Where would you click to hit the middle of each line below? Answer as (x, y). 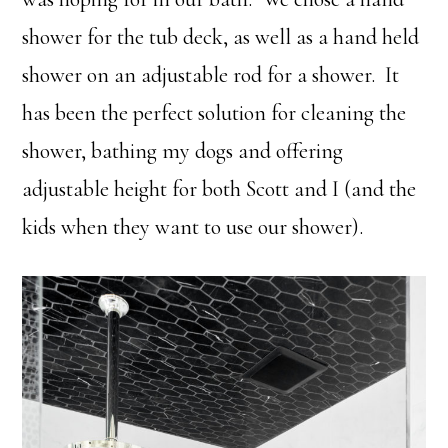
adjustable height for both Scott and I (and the (219, 188)
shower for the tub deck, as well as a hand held (221, 36)
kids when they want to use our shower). (193, 226)
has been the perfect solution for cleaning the (214, 112)
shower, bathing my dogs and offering (183, 150)
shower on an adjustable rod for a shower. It (211, 74)
